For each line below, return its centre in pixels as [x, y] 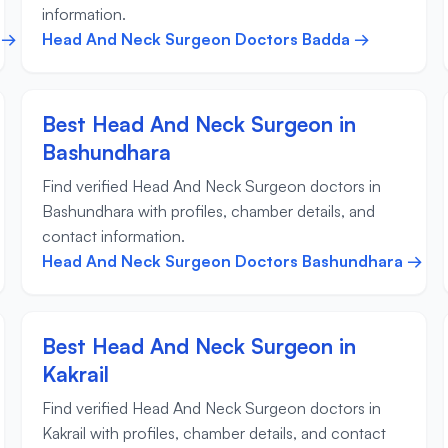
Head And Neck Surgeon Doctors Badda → [206, 39]
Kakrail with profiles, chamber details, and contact [214, 433]
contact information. [114, 236]
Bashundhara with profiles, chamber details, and [209, 211]
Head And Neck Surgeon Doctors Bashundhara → [233, 261]
